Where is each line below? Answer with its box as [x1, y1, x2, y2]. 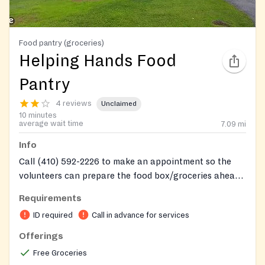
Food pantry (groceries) [19, 38, 104, 47]
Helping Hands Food [19, 51, 176, 70]
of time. [19, 185, 50, 195]
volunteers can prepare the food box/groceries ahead [19, 170, 240, 180]
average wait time [19, 119, 83, 128]
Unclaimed [101, 100, 137, 108]
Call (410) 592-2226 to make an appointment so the [19, 156, 231, 166]
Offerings [19, 231, 63, 241]
